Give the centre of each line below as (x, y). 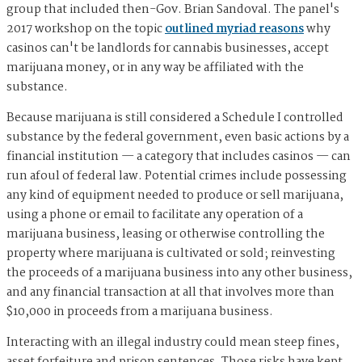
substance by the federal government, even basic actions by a (178, 137)
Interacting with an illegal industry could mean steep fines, (173, 342)
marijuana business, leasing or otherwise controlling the (166, 234)
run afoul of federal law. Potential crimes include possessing (177, 176)
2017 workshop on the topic (86, 29)
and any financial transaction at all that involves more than (170, 292)
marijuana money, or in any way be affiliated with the (155, 67)
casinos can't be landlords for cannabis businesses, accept (168, 48)
